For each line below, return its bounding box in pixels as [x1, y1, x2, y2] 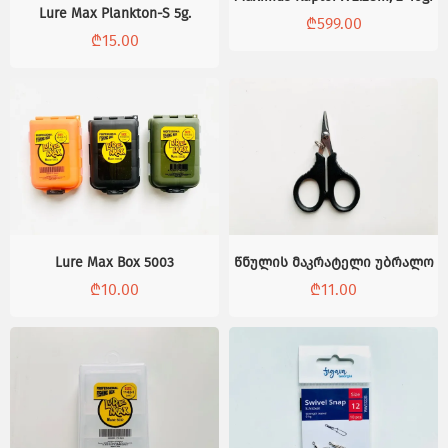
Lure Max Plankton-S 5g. [38, 5, 191, 22]
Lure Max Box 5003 [55, 253, 174, 271]
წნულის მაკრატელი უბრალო [233, 253, 434, 271]
